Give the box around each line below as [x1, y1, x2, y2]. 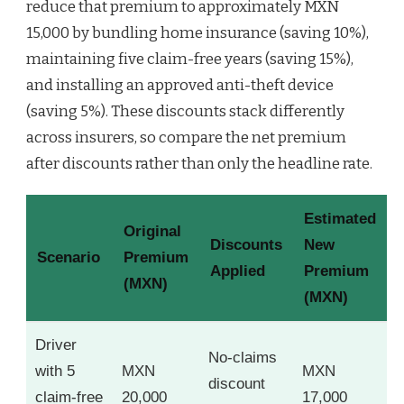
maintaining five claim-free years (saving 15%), [26, 49, 353, 69]
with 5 [35, 362, 75, 380]
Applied [210, 262, 265, 280]
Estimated [304, 209, 376, 227]
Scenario [37, 248, 100, 266]
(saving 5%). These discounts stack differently [26, 101, 344, 121]
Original [124, 222, 181, 240]
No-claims [208, 348, 277, 366]
